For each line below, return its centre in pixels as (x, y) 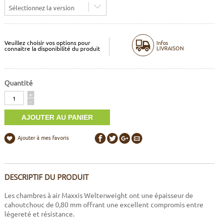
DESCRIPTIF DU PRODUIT (46, 177)
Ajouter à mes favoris (43, 138)
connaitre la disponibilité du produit (52, 48)
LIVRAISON (170, 48)
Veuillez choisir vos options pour (47, 42)
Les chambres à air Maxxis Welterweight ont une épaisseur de (99, 195)
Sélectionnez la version (41, 8)
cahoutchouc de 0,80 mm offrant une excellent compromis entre (104, 205)
